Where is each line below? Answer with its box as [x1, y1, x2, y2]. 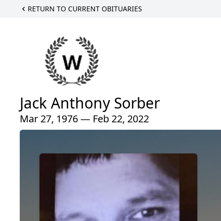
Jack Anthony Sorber [20, 92, 160, 113]
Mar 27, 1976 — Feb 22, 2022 [20, 111, 149, 125]
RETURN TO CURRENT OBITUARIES [28, 4, 142, 13]
